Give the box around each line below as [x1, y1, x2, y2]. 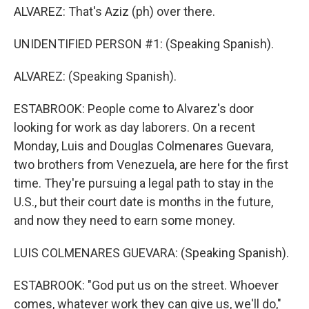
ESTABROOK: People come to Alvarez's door [14, 101, 254, 116]
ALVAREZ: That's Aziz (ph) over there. [14, 4, 215, 19]
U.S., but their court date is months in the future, [14, 195, 273, 209]
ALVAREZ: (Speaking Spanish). [14, 69, 177, 83]
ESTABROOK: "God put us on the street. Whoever [14, 278, 279, 292]
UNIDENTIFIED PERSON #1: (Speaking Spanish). [14, 37, 274, 51]
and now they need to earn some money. [14, 213, 235, 228]
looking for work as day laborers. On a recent [14, 120, 255, 134]
